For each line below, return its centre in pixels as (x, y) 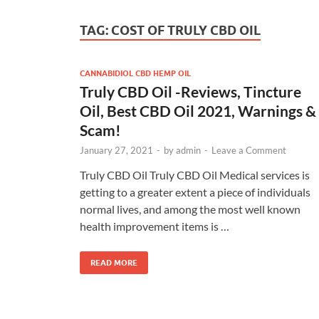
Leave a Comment (249, 150)
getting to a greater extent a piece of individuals (195, 192)
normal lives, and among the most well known (190, 209)
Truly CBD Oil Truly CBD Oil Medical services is (195, 174)
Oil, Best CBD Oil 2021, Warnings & (198, 110)
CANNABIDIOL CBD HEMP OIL (135, 73)
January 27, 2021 (116, 150)
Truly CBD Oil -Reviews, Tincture (190, 91)
